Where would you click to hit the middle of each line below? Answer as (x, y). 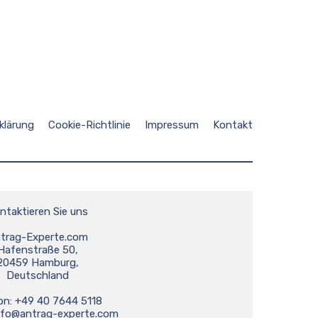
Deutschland (37, 275)
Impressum (172, 125)
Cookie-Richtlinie (89, 125)
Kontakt (233, 125)
